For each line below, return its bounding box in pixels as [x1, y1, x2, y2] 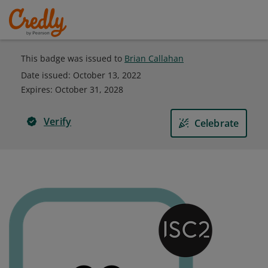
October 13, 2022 [73, 69, 141, 81]
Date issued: [21, 69, 73, 81]
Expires [21, 84, 50, 95]
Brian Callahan [124, 53, 184, 64]
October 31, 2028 [55, 84, 123, 95]
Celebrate [194, 117, 239, 130]
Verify [44, 115, 72, 128]
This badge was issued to [21, 53, 124, 64]
